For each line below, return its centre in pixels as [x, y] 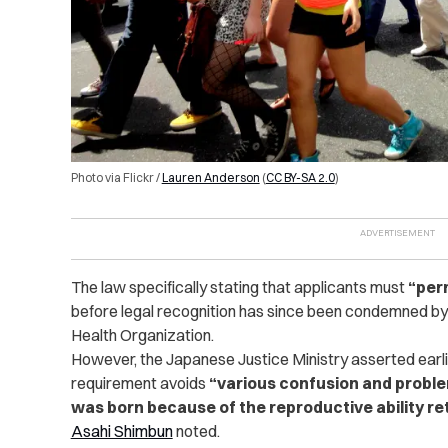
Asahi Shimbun [121, 430]
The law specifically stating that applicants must [239, 286]
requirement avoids [139, 382]
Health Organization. [142, 334]
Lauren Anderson [210, 177]
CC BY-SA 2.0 [300, 177]
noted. [196, 430]
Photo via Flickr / [116, 177]
